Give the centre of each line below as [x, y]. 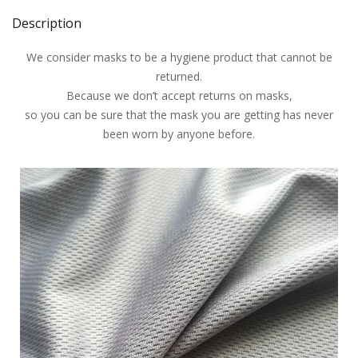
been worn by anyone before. [179, 133]
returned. [179, 76]
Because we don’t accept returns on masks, [179, 95]
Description [47, 23]
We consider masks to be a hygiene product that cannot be [179, 57]
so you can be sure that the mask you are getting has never [179, 114]
